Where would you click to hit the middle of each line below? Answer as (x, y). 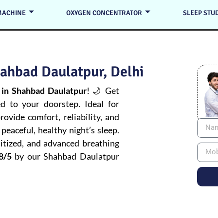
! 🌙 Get (103, 91)
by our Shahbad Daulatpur (65, 156)
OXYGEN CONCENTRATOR (104, 13)
